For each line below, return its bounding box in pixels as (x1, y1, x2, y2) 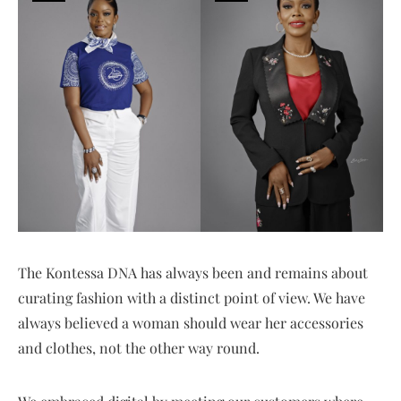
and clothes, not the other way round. (18, 337, 260, 357)
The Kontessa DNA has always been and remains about (18, 262, 368, 282)
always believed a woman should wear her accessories (18, 312, 363, 332)
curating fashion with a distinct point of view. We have (18, 287, 365, 307)
